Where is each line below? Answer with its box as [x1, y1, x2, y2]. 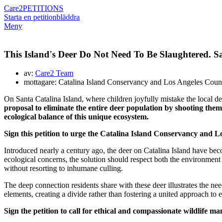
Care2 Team [35, 69, 73, 78]
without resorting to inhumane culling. [4, 164, 123, 173]
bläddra [56, 13, 80, 21]
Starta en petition [4, 13, 56, 21]
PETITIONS [23, 4, 63, 12]
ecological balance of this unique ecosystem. [4, 112, 149, 121]
